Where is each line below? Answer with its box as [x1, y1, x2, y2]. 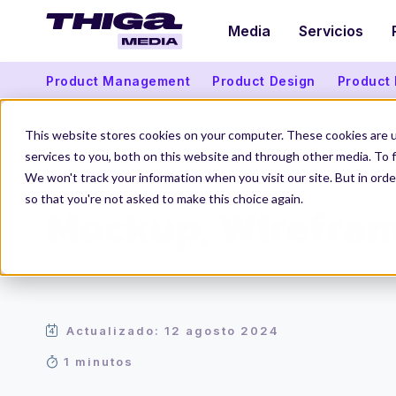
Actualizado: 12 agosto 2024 [66, 324, 279, 338]
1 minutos [64, 354, 133, 369]
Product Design [212, 72, 316, 88]
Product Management [46, 72, 191, 88]
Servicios [299, 22, 363, 40]
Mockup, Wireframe [140, 171, 252, 186]
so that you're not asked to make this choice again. [25, 191, 303, 206]
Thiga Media [46, 171, 119, 186]
